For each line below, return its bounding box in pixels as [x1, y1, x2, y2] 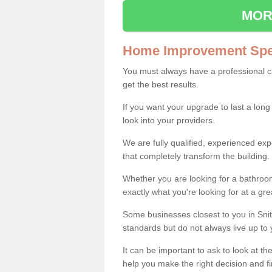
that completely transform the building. [123, 151, 270, 161]
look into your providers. [123, 115, 215, 125]
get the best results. [123, 79, 199, 89]
